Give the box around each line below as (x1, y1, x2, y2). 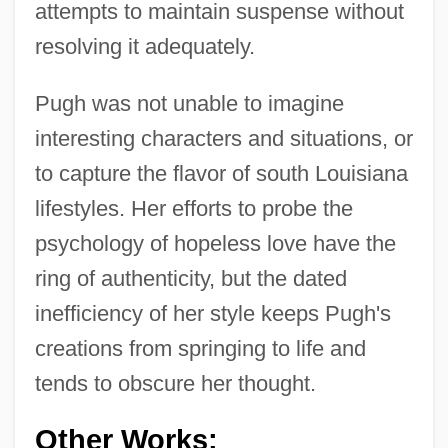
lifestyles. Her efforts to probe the (34, 195, 353, 221)
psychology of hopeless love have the (34, 230, 396, 256)
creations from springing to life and (34, 335, 366, 361)
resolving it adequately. (34, 33, 255, 59)
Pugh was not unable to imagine (34, 90, 344, 116)
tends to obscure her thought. (34, 370, 316, 396)
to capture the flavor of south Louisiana (34, 160, 408, 186)
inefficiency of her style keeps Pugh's (34, 300, 391, 326)
